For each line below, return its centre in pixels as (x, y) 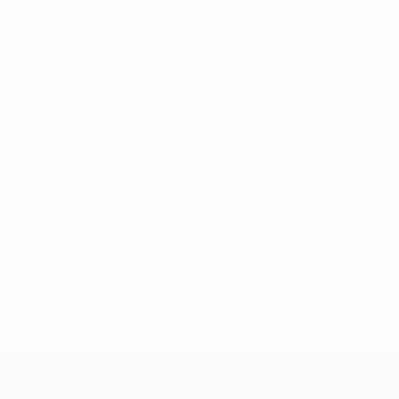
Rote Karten (249, 207)
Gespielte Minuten (270, 118)
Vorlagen (239, 171)
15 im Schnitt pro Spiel (281, 135)
